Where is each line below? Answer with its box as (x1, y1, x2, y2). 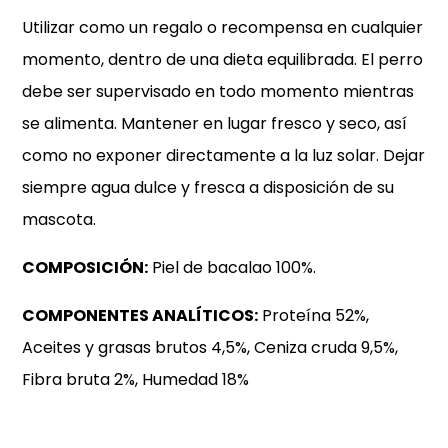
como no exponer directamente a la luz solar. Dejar (22, 143, 426, 167)
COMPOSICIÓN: (22, 255, 149, 279)
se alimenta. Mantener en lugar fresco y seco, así (22, 111, 408, 135)
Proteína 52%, (258, 303, 370, 327)
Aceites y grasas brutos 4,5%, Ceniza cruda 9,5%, (22, 335, 399, 359)
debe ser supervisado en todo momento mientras (22, 79, 415, 103)
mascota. (22, 207, 97, 231)
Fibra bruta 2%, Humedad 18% (22, 367, 250, 391)
